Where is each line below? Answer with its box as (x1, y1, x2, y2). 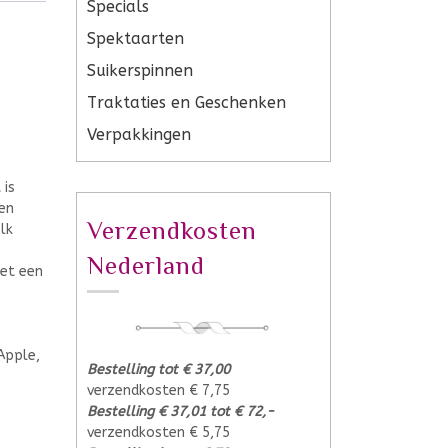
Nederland (87, 251, 205, 280)
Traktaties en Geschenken (87, 93, 286, 112)
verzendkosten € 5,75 (87, 423, 230, 441)
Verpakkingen (87, 125, 191, 144)
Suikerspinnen (87, 61, 193, 80)
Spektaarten (87, 29, 184, 48)
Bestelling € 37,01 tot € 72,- (87, 402, 274, 420)
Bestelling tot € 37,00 (87, 360, 230, 378)
